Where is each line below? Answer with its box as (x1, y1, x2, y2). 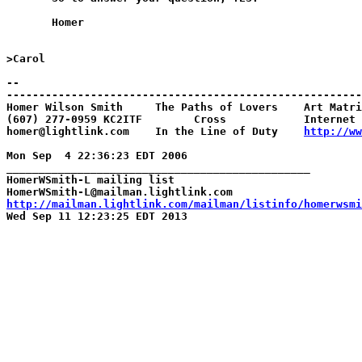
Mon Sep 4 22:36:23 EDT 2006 (6, 149, 187, 162)
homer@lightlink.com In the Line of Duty (6, 125, 304, 137)
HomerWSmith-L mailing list (6, 174, 175, 186)
